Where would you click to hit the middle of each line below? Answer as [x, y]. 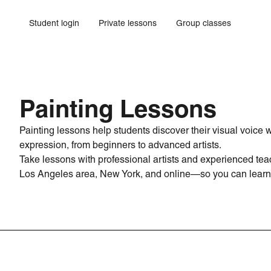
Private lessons [128, 23]
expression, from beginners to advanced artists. [120, 145]
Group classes [204, 23]
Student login [54, 23]
